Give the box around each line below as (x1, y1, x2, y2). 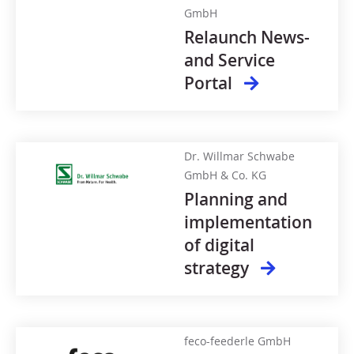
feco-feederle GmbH (184, 333, 292, 348)
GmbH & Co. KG (184, 167, 267, 183)
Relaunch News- (184, 25, 311, 48)
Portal (184, 71, 237, 94)
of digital (184, 233, 255, 256)
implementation (184, 210, 313, 233)
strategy (184, 256, 254, 279)
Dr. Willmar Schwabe (184, 148, 296, 164)
